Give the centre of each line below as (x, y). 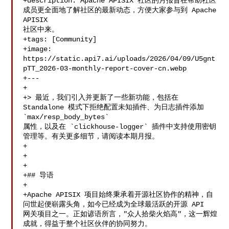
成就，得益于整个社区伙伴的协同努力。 (88, 224)
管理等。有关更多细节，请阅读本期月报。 (91, 136)
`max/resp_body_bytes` (68, 117)
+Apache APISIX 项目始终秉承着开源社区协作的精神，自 (118, 195)
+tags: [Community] (60, 39)
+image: (40, 49)
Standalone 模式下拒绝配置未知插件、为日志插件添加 (114, 107)
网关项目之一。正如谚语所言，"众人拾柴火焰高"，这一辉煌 (120, 214)
